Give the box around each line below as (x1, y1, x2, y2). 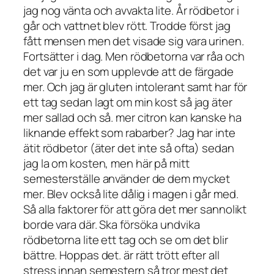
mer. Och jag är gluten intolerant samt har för (23, 79, 248, 95)
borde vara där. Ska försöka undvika (23, 217, 200, 233)
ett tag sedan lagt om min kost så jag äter (23, 94, 232, 111)
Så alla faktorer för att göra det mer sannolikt (23, 201, 247, 218)
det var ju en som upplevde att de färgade (23, 64, 234, 80)
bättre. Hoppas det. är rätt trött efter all (23, 247, 220, 264)
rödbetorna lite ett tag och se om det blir (23, 232, 228, 248)
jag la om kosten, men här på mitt (23, 155, 190, 172)
